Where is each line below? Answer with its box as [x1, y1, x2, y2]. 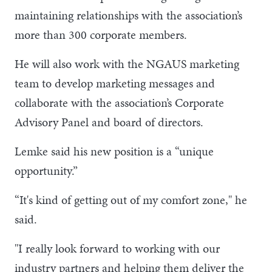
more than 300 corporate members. [15, 25, 187, 43]
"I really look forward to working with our [15, 239, 220, 257]
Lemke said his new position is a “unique [15, 142, 214, 160]
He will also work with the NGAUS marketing [15, 55, 239, 72]
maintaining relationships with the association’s [15, 6, 242, 24]
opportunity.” [15, 161, 78, 179]
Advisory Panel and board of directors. [15, 113, 203, 131]
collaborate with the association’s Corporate [15, 93, 224, 111]
